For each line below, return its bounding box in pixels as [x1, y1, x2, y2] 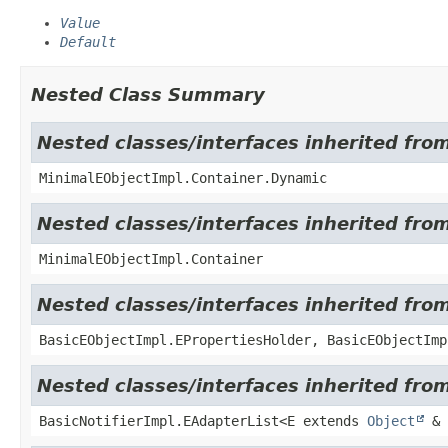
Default [60, 33, 116, 50]
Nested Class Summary [31, 83, 265, 105]
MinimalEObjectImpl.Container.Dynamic [39, 169, 327, 186]
